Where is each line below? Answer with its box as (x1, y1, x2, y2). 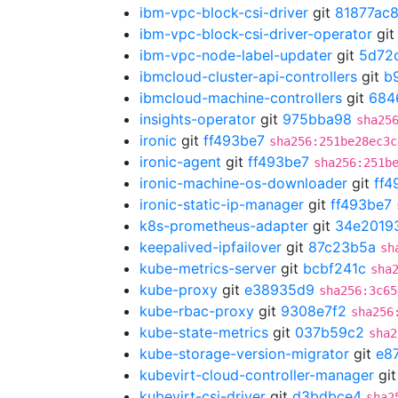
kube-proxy (139, 281, 218, 298)
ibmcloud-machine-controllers (139, 89, 342, 107)
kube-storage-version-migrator (139, 345, 349, 362)
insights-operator (139, 110, 256, 128)
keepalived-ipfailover (139, 238, 282, 256)
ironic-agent (139, 153, 221, 171)
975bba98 (283, 110, 352, 128)
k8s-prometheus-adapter (139, 217, 308, 235)
